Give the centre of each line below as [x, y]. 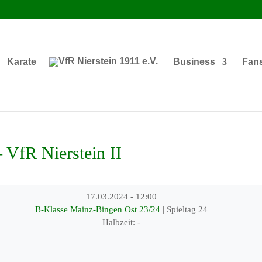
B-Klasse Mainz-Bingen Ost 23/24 [99, 209]
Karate [21, 61]
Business [194, 61]
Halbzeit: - [122, 222]
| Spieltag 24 [185, 209]
